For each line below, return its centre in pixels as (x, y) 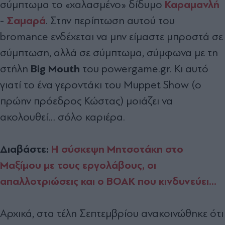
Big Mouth (55, 69)
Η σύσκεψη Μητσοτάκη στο (117, 149)
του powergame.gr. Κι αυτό (144, 69)
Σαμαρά (26, 20)
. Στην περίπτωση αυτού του (110, 20)
